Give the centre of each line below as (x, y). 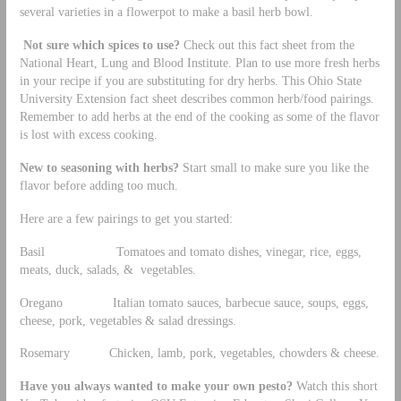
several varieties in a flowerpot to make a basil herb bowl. (166, 12)
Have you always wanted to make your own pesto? (156, 386)
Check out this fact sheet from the (267, 45)
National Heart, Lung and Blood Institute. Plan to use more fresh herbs (199, 63)
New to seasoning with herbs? (99, 167)
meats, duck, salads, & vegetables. (107, 269)
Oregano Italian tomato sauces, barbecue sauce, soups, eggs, (194, 302)
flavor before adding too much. (98, 185)
